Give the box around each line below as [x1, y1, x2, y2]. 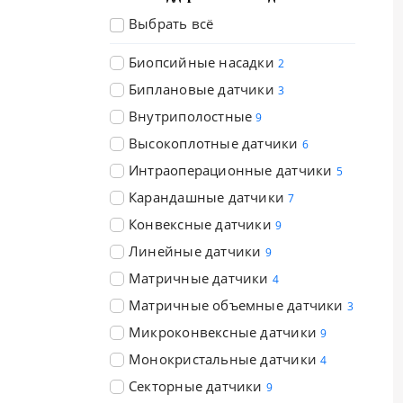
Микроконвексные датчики [129, 323, 317, 341]
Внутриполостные [129, 107, 256, 125]
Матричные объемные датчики [129, 296, 344, 314]
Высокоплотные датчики [129, 134, 299, 152]
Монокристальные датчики [129, 350, 321, 368]
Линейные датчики [129, 242, 262, 260]
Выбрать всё [129, 14, 214, 32]
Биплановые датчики [129, 80, 274, 98]
